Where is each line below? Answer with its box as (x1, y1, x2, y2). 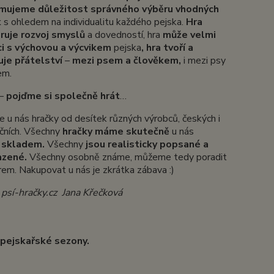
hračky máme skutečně (62, 125, 169, 138)
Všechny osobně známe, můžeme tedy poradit (26, 150, 227, 164)
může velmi (162, 28, 216, 42)
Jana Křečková (59, 186, 122, 199)
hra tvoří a (146, 41, 193, 54)
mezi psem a (72, 54, 131, 67)
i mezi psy (180, 54, 226, 67)
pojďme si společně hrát (6, 89, 120, 103)
